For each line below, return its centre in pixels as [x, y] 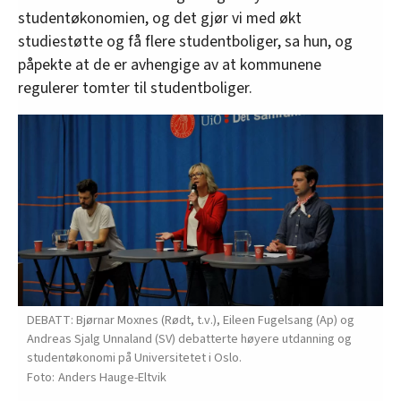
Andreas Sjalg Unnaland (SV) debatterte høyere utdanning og [189, 338]
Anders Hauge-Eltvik [112, 377]
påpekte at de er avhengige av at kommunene [170, 65]
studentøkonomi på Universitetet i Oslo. [134, 357]
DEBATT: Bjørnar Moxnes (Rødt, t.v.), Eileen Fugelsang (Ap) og [191, 320]
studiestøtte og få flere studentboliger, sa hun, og [185, 42]
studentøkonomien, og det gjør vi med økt [160, 19]
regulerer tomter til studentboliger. [135, 89]
